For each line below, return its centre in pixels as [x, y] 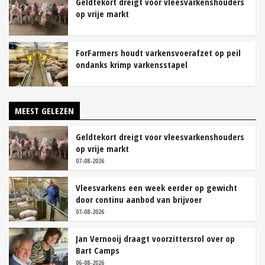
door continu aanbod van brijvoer [139, 199]
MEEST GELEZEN [44, 110]
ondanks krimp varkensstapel [132, 64]
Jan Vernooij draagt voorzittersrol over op [155, 238]
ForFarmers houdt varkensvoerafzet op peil [158, 52]
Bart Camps [98, 250]
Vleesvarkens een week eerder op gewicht [156, 187]
